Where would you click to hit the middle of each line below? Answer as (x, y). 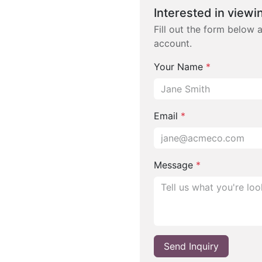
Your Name (180, 67)
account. (173, 43)
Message (175, 165)
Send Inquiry (191, 246)
